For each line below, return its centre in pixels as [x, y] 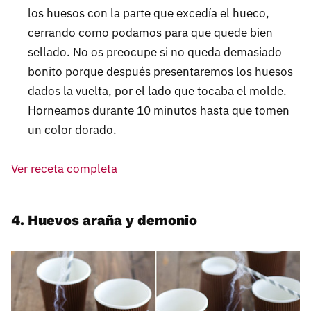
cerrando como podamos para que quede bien [150, 32]
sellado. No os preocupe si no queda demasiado [155, 52]
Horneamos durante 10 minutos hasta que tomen [159, 110]
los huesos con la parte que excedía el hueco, [149, 13]
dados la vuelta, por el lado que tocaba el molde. [157, 91]
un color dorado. [72, 129]
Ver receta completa [64, 168]
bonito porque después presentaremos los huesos [160, 71]
